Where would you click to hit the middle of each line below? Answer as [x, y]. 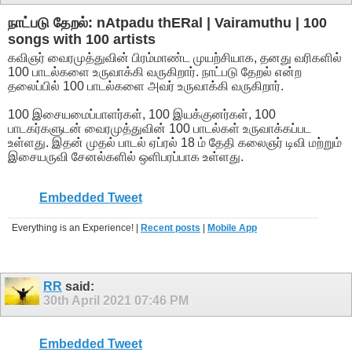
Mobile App [232, 227]
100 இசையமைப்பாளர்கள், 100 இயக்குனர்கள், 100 [142, 114]
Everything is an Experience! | [76, 227]
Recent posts [170, 227]
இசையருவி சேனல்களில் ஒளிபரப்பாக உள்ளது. [126, 156]
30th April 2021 [89, 300]
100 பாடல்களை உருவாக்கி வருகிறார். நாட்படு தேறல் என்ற [155, 71]
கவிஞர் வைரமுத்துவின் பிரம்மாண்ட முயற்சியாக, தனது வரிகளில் [175, 57]
